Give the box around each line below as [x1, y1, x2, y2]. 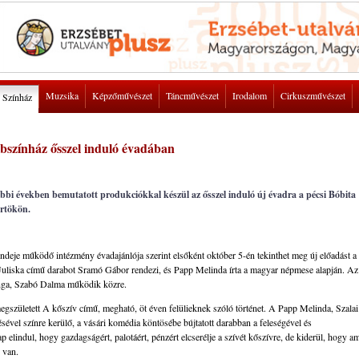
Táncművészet [166, 89, 219, 102]
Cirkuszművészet [280, 89, 345, 102]
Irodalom [232, 89, 267, 102]
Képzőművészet [92, 89, 152, 102]
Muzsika [46, 89, 79, 102]
